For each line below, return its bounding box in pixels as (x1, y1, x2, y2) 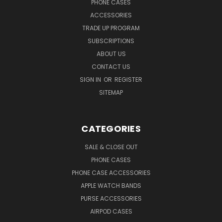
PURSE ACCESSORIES (80, 194, 142, 203)
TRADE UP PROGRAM (82, 24, 140, 33)
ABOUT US (96, 50, 126, 58)
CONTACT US (92, 62, 130, 71)
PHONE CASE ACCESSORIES (71, 168, 151, 177)
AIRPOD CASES (90, 207, 132, 216)
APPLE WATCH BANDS (81, 181, 141, 190)
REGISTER (114, 75, 142, 84)
